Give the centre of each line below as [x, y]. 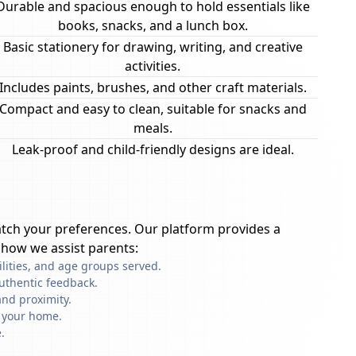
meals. [153, 128]
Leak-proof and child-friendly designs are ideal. [153, 149]
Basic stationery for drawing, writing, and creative [153, 47]
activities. [153, 66]
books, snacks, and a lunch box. [153, 25]
